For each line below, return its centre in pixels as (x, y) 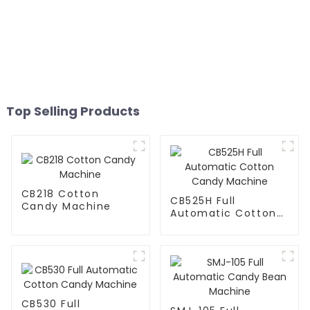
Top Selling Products (73, 111)
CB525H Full (203, 201)
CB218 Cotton (60, 193)
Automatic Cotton (223, 213)
